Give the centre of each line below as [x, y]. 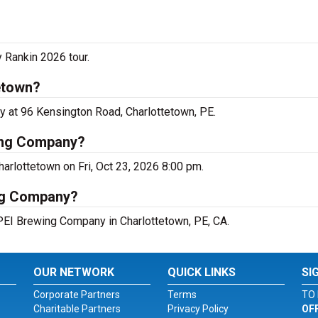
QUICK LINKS [201, 272]
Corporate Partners [77, 295]
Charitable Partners [77, 309]
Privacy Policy [198, 309]
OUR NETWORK [74, 272]
